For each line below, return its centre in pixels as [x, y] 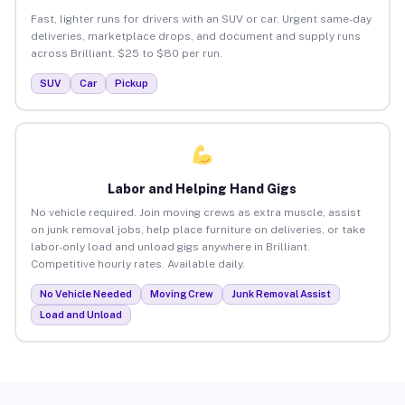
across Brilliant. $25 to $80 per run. [126, 53]
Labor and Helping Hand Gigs [202, 188]
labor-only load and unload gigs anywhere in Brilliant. [170, 246]
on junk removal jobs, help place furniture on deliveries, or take [198, 229]
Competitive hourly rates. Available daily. [137, 264]
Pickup [131, 83]
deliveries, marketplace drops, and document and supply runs [195, 36]
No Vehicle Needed [85, 293]
